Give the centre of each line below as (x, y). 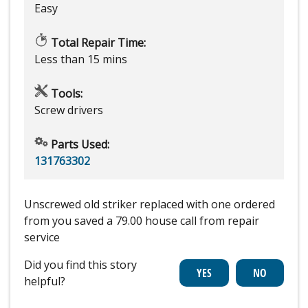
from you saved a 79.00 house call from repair (142, 220)
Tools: (65, 93)
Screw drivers (69, 110)
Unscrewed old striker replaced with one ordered (150, 204)
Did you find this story (80, 264)
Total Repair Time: (97, 42)
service (42, 237)
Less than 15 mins (81, 59)
